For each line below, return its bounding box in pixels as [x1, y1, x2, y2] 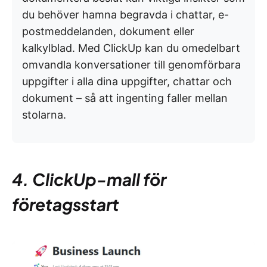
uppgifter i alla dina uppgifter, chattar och [22, 74, 232, 88]
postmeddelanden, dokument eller [22, 24, 194, 38]
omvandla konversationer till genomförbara [22, 58, 241, 71]
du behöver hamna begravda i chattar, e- [22, 8, 229, 21]
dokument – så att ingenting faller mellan [22, 91, 228, 104]
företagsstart [12, 193, 119, 215]
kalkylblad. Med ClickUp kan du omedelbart [22, 41, 240, 54]
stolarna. [22, 108, 66, 121]
